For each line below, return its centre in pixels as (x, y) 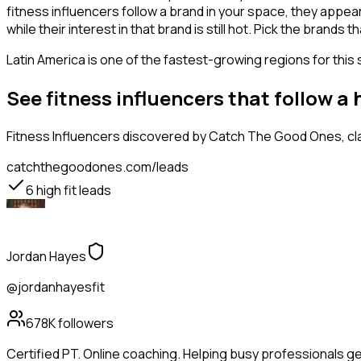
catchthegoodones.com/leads (98, 167)
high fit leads (73, 191)
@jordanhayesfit (56, 287)
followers (85, 324)
